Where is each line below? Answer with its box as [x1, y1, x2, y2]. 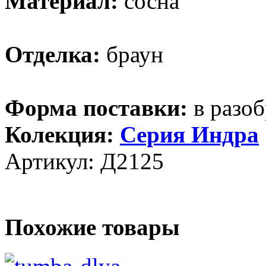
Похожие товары [5, 214, 179, 240]
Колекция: [5, 121, 120, 147]
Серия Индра [120, 121, 259, 147]
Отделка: [5, 41, 100, 67]
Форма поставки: [5, 94, 188, 121]
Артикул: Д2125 [5, 148, 164, 174]
